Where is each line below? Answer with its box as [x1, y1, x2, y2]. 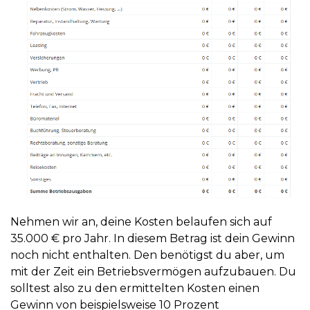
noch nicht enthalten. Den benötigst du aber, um [10, 248, 284, 262]
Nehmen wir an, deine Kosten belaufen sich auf [10, 215, 272, 228]
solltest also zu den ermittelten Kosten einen [10, 281, 259, 295]
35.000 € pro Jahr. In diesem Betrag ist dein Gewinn [10, 231, 295, 245]
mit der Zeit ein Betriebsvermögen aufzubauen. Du [10, 264, 296, 278]
